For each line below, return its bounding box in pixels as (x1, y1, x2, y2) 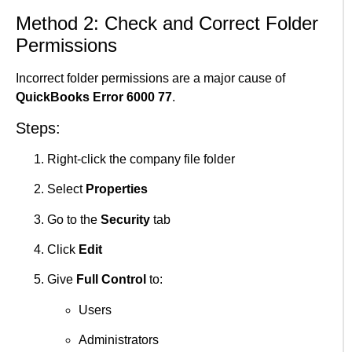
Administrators (79, 333, 159, 347)
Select (47, 182, 86, 196)
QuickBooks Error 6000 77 (16, 90, 172, 104)
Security (101, 212, 150, 226)
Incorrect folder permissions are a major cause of (16, 71, 285, 86)
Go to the (47, 212, 101, 226)
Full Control (76, 273, 146, 287)
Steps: (16, 119, 60, 137)
